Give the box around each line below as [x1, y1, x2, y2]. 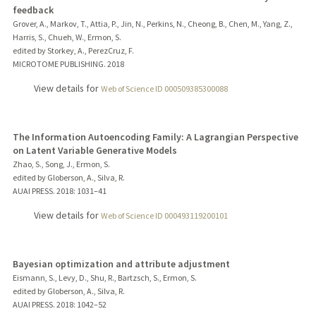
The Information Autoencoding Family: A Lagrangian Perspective [12, 130, 298, 143]
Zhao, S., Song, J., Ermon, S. [12, 158, 110, 169]
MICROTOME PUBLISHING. [12, 58, 106, 69]
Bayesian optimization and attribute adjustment [12, 257, 230, 270]
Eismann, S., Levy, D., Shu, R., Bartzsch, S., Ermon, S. [12, 272, 197, 283]
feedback [12, 3, 54, 16]
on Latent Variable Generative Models [12, 143, 177, 157]
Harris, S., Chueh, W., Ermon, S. [12, 31, 121, 42]
